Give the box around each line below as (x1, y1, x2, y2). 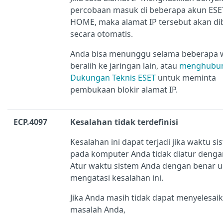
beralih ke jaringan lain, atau (70, 60, 179, 72)
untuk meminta (156, 72, 216, 84)
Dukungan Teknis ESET (70, 72, 156, 84)
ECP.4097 (13, 116, 47, 128)
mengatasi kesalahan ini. (70, 172, 163, 184)
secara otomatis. (70, 28, 133, 40)
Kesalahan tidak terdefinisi (70, 116, 178, 128)
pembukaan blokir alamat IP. (70, 84, 178, 96)
